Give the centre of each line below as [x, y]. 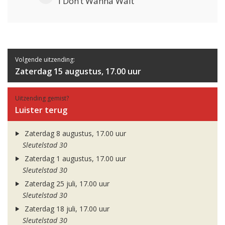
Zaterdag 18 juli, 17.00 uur [66, 209]
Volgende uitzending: [45, 60]
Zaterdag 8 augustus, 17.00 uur [74, 134]
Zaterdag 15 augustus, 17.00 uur [78, 72]
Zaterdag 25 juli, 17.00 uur [66, 184]
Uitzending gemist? [42, 98]
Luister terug [41, 110]
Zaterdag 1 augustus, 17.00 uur [74, 159]
